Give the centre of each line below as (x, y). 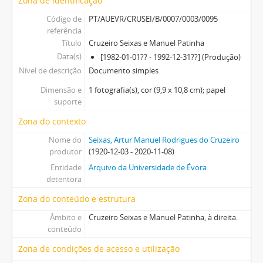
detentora (64, 179)
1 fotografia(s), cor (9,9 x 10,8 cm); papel (157, 90)
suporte (68, 101)
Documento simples (123, 70)
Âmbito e (65, 217)
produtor (65, 151)
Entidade (66, 167)
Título (71, 43)
